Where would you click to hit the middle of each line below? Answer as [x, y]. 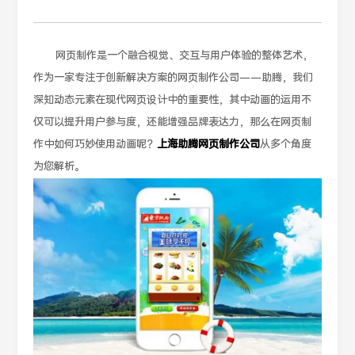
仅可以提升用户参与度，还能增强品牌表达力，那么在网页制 [173, 122]
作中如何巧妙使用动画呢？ [95, 145]
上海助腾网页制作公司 [209, 145]
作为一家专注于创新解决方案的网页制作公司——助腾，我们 [174, 78]
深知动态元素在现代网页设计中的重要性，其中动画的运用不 [173, 100]
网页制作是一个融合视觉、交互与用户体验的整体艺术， [185, 56]
